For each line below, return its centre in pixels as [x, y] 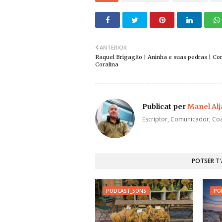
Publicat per [164, 107]
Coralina [107, 64]
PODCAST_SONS [126, 191]
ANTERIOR [113, 47]
